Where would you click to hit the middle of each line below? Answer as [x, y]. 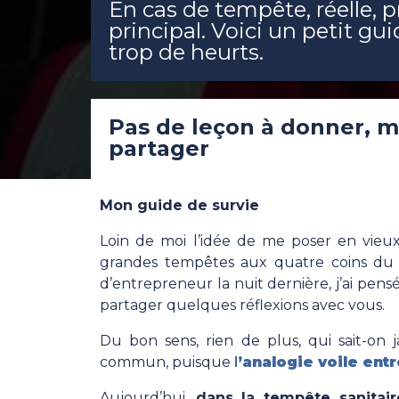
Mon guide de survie [179, 206]
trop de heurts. [186, 53]
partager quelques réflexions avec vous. [246, 305]
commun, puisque [167, 362]
